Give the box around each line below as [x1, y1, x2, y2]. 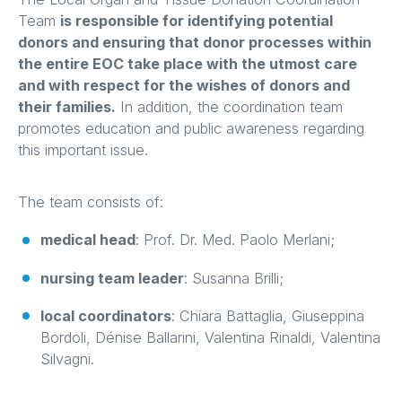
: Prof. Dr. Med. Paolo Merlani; [135, 231, 335, 249]
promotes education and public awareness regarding [18, 118, 364, 137]
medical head [39, 231, 135, 249]
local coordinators [39, 307, 171, 326]
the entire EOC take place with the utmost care [18, 54, 357, 73]
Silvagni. [39, 350, 94, 369]
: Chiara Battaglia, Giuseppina [170, 307, 364, 326]
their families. [18, 97, 116, 116]
